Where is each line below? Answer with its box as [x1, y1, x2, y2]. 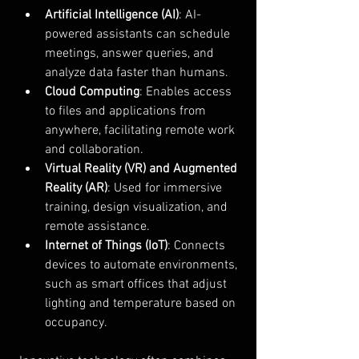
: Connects [167, 237, 228, 254]
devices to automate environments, [45, 256, 240, 273]
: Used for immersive [107, 179, 225, 196]
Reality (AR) [45, 179, 107, 196]
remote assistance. [45, 218, 150, 235]
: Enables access [139, 83, 235, 100]
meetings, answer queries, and [45, 45, 217, 62]
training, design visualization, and [45, 199, 231, 216]
